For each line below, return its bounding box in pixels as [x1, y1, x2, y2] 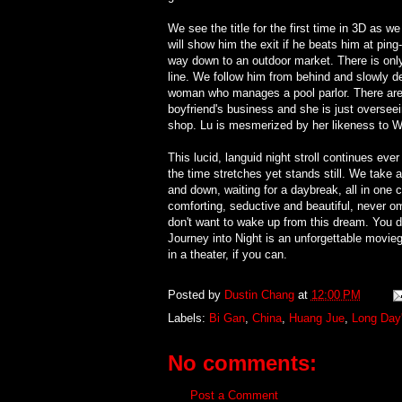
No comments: [167, 351, 317, 376]
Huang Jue [288, 311, 345, 326]
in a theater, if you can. [167, 248, 287, 262]
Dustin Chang [223, 287, 298, 301]
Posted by [167, 287, 224, 301]
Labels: [167, 311, 209, 326]
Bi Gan [208, 311, 245, 326]
